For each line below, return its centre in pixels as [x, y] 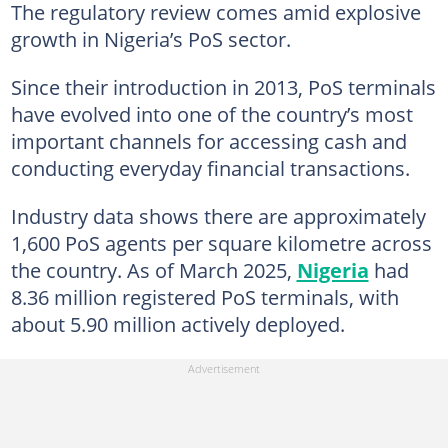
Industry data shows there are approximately [218, 215]
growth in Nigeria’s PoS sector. [150, 38]
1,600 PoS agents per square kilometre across [221, 242]
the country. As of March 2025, [153, 269]
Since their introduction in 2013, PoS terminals [223, 86]
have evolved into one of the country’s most [211, 113]
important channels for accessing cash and [208, 140]
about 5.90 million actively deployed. [177, 323]
